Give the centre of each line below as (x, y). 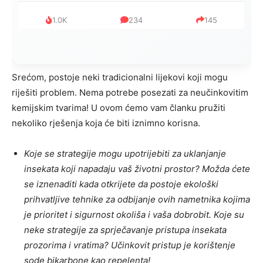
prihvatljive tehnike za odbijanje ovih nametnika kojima (137, 200)
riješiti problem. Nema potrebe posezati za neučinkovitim (130, 93)
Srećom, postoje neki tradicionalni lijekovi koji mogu (120, 77)
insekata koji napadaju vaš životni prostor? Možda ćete (137, 169)
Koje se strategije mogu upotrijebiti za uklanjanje (125, 154)
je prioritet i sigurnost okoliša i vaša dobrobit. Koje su (134, 215)
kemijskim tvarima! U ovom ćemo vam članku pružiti (119, 108)
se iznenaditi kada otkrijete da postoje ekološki (121, 184)
